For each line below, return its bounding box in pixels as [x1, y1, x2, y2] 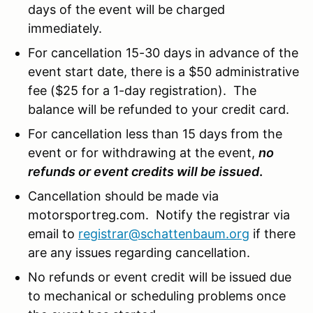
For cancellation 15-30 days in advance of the [28, 45, 298, 60]
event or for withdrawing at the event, [28, 145, 259, 160]
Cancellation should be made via [28, 188, 219, 203]
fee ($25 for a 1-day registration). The [28, 82, 256, 98]
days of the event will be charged [28, 1, 225, 17]
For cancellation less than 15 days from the [28, 126, 282, 141]
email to [28, 226, 78, 241]
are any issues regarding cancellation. [28, 245, 250, 260]
